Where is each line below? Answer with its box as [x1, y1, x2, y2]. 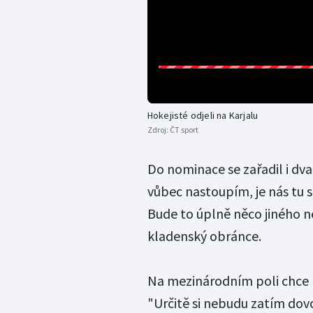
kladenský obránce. [147, 227, 261, 245]
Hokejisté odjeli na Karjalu [147, 109, 259, 122]
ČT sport [169, 124, 198, 136]
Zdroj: [147, 124, 170, 136]
